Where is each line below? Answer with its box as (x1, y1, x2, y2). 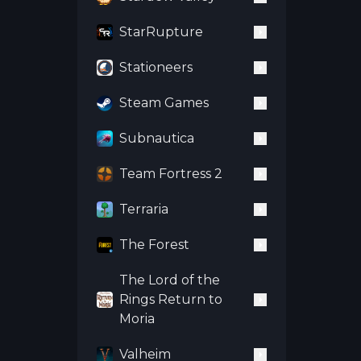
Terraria (119, 201, 168, 217)
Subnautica (119, 131, 194, 146)
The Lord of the (119, 272, 220, 288)
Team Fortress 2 (119, 166, 222, 181)
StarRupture (119, 24, 203, 39)
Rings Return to (119, 292, 222, 307)
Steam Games (119, 95, 209, 110)
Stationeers (119, 60, 193, 75)
